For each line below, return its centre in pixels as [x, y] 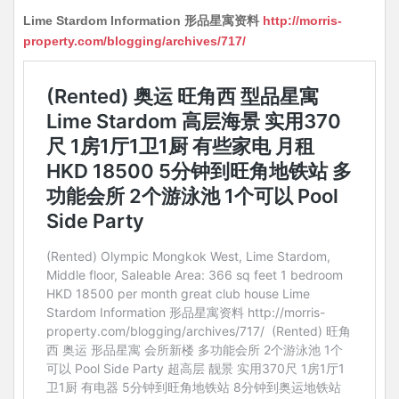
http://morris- [302, 20]
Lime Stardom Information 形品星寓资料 [143, 20]
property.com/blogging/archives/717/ [138, 41]
